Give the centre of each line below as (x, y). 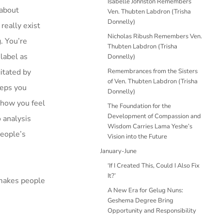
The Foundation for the (139, 106)
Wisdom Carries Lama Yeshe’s (150, 126)
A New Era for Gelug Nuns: (145, 190)
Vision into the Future (137, 137)
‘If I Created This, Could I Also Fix (154, 166)
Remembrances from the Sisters (153, 71)
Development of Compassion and (154, 116)
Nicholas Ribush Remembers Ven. (155, 36)
